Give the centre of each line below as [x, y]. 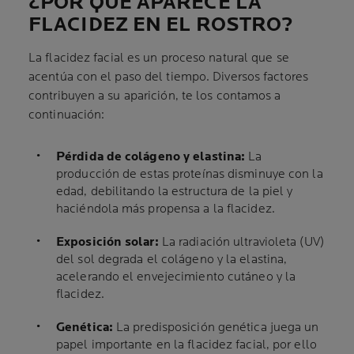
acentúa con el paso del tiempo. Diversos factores [168, 77]
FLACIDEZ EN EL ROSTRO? [161, 25]
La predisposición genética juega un [216, 328]
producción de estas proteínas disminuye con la [190, 175]
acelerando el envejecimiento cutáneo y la [176, 277]
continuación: [67, 115]
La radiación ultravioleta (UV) [241, 243]
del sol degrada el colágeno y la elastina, [172, 260]
